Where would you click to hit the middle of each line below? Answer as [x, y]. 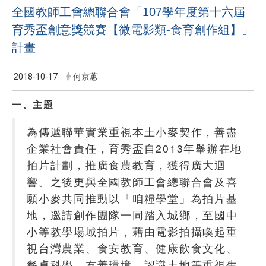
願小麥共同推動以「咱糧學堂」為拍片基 [132, 198]
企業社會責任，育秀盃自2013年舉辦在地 [134, 148]
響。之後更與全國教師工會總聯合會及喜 [132, 181]
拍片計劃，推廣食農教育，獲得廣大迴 [126, 164]
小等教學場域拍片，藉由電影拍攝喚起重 [132, 231]
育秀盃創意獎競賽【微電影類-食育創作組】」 [133, 30]
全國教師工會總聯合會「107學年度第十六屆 [129, 12]
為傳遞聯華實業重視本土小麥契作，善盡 [132, 131]
